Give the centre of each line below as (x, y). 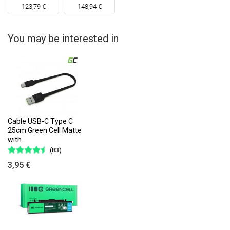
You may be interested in (63, 39)
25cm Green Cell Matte (45, 131)
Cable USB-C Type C (40, 121)
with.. (16, 140)
